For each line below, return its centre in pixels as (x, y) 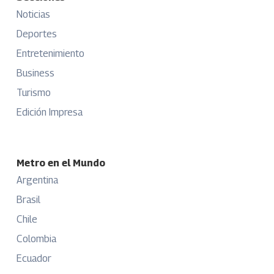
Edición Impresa (49, 113)
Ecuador (34, 259)
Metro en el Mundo (61, 163)
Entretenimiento (50, 54)
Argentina (37, 180)
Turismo (33, 93)
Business (35, 73)
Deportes (36, 34)
